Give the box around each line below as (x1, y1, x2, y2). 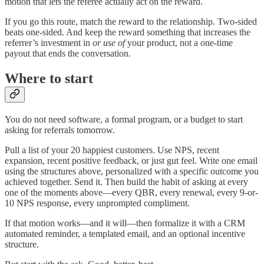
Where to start (5, 70, 93, 86)
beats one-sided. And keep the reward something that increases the (5, 27, 250, 37)
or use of (93, 37, 125, 48)
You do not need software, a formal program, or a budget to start (5, 114, 243, 124)
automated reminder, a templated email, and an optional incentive (5, 228, 245, 239)
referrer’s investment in (5, 37, 93, 48)
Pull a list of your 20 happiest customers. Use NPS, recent (5, 144, 219, 155)
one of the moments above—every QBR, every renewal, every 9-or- (5, 187, 258, 197)
